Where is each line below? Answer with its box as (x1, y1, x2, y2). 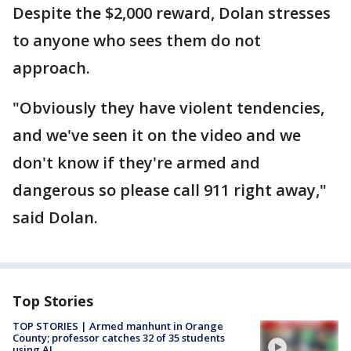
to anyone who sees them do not (13, 30, 261, 51)
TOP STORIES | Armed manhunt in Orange (13, 319, 223, 333)
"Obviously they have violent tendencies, (13, 97, 324, 118)
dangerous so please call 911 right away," (13, 179, 327, 201)
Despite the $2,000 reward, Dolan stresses (13, 2, 331, 24)
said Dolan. (13, 207, 98, 228)
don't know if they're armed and (13, 152, 260, 173)
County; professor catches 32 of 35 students (13, 331, 225, 345)
